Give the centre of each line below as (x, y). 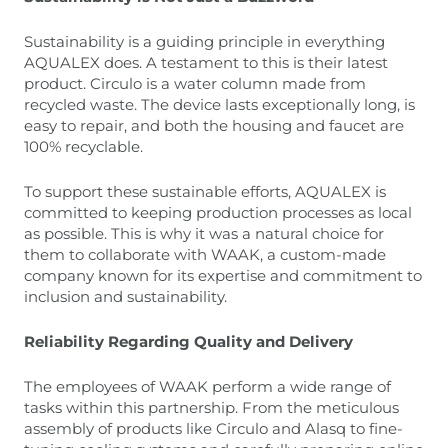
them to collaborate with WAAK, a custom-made (205, 254)
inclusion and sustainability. (125, 296)
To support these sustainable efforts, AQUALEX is (205, 191)
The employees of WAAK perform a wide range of (207, 386)
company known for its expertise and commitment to (223, 275)
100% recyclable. (83, 146)
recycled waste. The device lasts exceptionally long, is (219, 104)
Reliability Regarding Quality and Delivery (188, 341)
